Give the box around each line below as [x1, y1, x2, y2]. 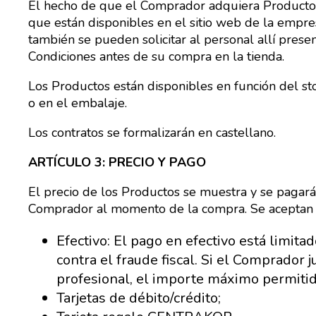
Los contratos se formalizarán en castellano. [28, 124, 276, 141]
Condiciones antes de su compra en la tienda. [28, 48, 284, 65]
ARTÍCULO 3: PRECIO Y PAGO [28, 154, 206, 171]
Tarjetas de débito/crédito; [56, 288, 221, 308]
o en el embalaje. [28, 95, 127, 111]
